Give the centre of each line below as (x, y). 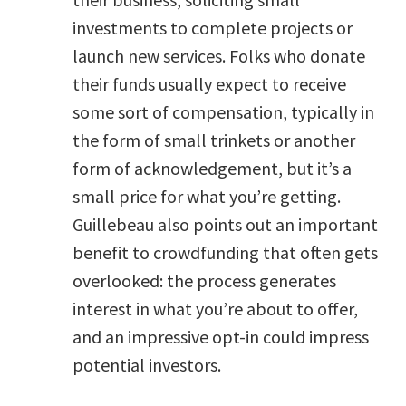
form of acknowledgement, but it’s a (212, 168)
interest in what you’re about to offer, (215, 308)
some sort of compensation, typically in (223, 111)
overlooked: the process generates (204, 280)
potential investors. (147, 364)
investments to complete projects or (213, 27)
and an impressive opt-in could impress (221, 336)
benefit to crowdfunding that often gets (225, 252)
